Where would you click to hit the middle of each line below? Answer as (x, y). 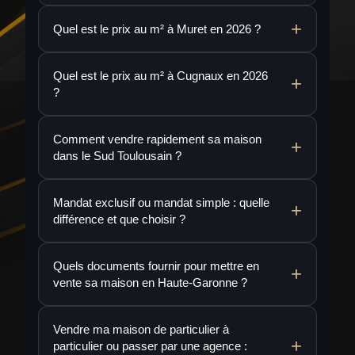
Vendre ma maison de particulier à (141, 329)
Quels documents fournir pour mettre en (156, 266)
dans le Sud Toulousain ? (117, 156)
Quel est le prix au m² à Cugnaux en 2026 (160, 76)
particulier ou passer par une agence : (150, 346)
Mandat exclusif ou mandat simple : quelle (161, 202)
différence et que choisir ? (119, 219)
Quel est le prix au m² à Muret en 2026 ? (157, 29)
